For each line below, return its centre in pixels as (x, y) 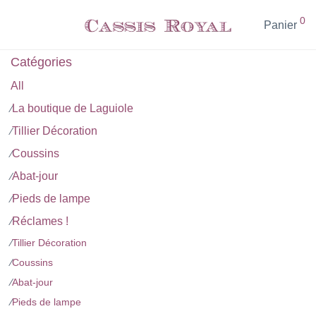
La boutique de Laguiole (73, 108)
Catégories (41, 62)
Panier (280, 25)
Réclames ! (40, 221)
